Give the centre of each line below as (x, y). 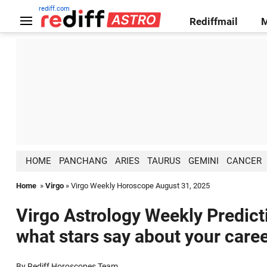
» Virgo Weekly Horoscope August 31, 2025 (136, 186)
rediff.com (54, 9)
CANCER (244, 161)
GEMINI (204, 161)
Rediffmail (214, 21)
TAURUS (164, 161)
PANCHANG (83, 161)
